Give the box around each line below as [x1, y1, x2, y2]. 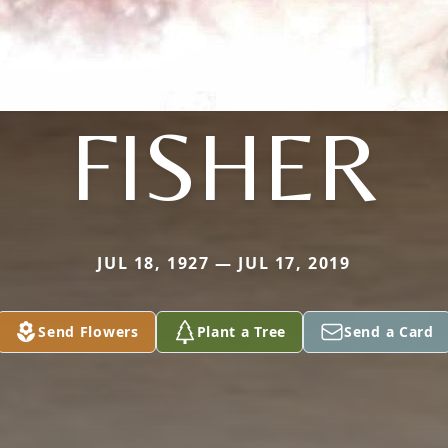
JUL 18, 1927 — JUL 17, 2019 [97, 252, 351, 274]
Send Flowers [38, 322, 139, 341]
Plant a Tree [196, 322, 287, 341]
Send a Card [344, 322, 434, 341]
